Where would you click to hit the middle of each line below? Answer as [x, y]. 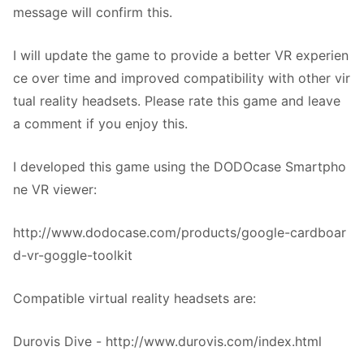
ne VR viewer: [55, 189]
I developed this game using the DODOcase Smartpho [180, 167]
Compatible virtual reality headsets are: [134, 298]
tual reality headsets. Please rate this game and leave [177, 101]
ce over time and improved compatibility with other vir [182, 78]
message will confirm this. [93, 12]
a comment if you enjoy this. [100, 123]
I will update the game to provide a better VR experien [181, 55]
